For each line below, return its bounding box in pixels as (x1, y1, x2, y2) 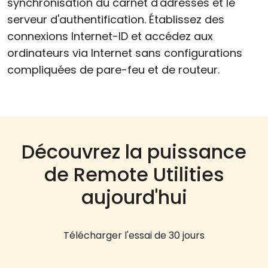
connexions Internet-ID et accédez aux (7, 28, 213, 44)
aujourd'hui (81, 183, 187, 211)
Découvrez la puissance (22, 138, 246, 165)
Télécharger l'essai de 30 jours (63, 228, 205, 242)
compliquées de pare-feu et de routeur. (7, 62, 220, 77)
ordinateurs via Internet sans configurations (7, 45, 242, 60)
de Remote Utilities (44, 160, 224, 188)
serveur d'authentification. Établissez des (7, 11, 224, 27)
